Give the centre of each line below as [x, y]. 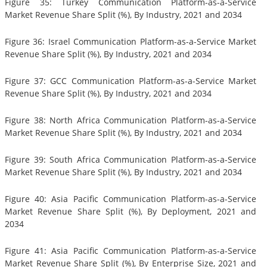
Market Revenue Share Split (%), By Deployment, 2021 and [131, 212]
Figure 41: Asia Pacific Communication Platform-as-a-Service [131, 251]
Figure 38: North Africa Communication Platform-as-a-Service [131, 120]
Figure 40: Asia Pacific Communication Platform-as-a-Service [131, 199]
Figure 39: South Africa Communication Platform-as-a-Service [131, 160]
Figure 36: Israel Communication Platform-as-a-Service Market [131, 42]
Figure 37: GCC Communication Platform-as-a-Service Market [131, 81]
